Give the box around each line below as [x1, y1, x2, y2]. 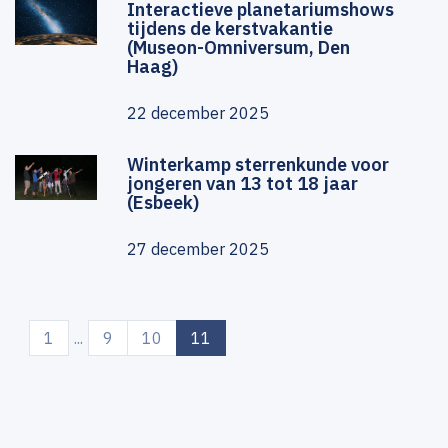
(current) [210, 327, 274, 348]
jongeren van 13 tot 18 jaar [127, 172, 358, 196]
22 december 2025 [127, 103, 269, 124]
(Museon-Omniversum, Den [127, 36, 350, 60]
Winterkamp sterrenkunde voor [127, 153, 389, 177]
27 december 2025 [127, 239, 269, 260]
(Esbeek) [127, 191, 199, 215]
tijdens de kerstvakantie [127, 17, 333, 41]
